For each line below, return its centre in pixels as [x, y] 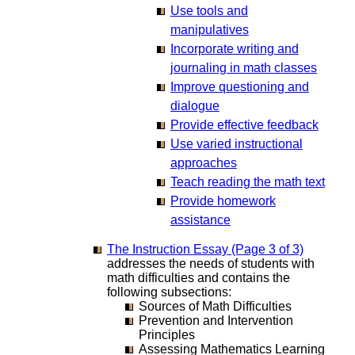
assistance [200, 219]
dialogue [195, 105]
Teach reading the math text [247, 181]
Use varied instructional [236, 143]
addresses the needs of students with [210, 263]
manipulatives [209, 29]
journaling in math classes [243, 67]
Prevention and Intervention [216, 320]
